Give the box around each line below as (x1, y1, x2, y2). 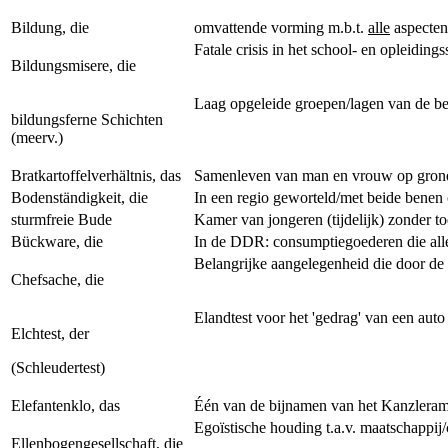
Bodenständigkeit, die (11, 189, 148, 206)
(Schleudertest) (11, 359, 105, 376)
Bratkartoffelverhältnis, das (11, 167, 181, 184)
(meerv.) (11, 129, 63, 146)
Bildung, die (11, 19, 89, 36)
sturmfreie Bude (11, 211, 112, 228)
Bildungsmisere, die (11, 57, 136, 74)
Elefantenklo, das (11, 397, 120, 414)
